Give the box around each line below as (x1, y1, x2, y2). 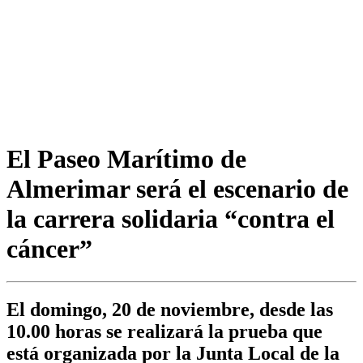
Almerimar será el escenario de (6, 173, 348, 203)
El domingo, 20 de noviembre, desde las (6, 299, 333, 321)
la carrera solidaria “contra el (6, 203, 335, 233)
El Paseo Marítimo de (6, 143, 246, 173)
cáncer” (6, 233, 92, 263)
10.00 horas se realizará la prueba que (6, 321, 322, 343)
